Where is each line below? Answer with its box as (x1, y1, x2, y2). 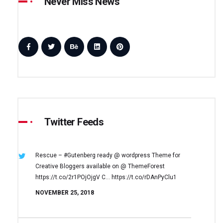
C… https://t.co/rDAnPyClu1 (100, 173, 177, 181)
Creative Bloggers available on (35, 162, 119, 170)
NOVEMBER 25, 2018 (35, 189, 94, 196)
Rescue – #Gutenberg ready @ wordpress (35, 151, 150, 159)
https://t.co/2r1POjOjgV (35, 173, 100, 181)
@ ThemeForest (119, 162, 165, 170)
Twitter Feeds (44, 115, 104, 128)
